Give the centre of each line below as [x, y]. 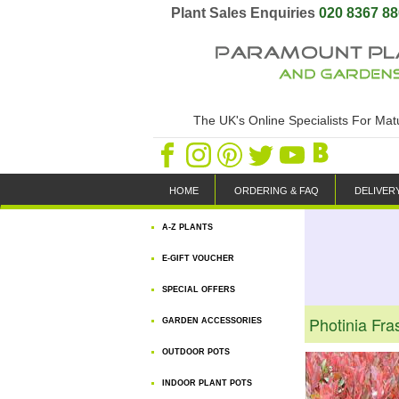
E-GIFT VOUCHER [198, 258]
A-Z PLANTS [187, 227]
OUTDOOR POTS [196, 352]
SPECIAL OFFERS [199, 289]
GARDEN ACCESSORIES [212, 321]
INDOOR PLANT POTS [207, 383]
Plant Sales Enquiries [245, 13]
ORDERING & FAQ [277, 191]
